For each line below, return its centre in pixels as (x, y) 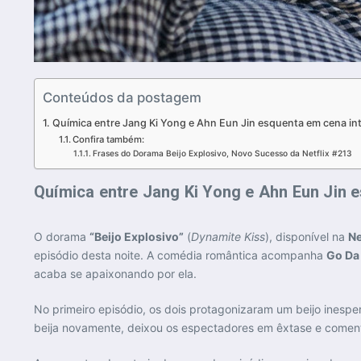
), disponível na (307, 237)
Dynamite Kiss (228, 237)
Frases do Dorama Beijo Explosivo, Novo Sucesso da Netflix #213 (222, 154)
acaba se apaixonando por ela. (115, 274)
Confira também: (109, 140)
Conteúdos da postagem (122, 98)
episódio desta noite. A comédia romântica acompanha (180, 255)
